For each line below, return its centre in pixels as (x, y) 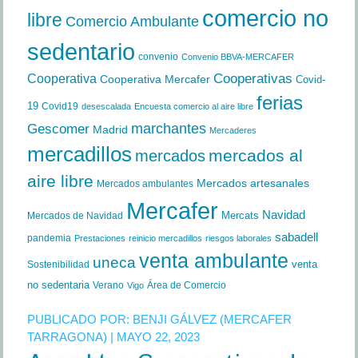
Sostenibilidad (58, 265)
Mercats (240, 215)
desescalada (106, 106)
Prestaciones (99, 238)
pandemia (49, 238)
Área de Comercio (186, 285)
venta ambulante (213, 261)
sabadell (296, 237)
